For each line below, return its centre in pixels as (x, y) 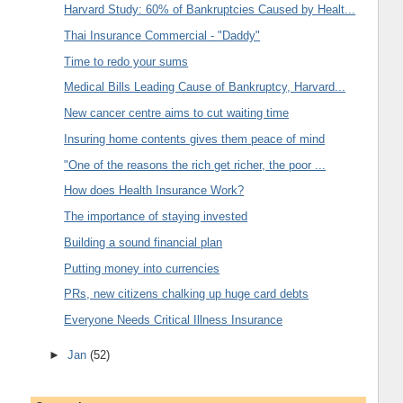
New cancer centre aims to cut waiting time (177, 113)
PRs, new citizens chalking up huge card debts (187, 294)
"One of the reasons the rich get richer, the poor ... (195, 165)
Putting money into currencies (142, 268)
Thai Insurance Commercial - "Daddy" (162, 35)
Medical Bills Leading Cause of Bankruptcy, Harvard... (205, 87)
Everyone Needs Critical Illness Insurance (174, 320)
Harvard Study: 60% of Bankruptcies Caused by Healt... (210, 10)
